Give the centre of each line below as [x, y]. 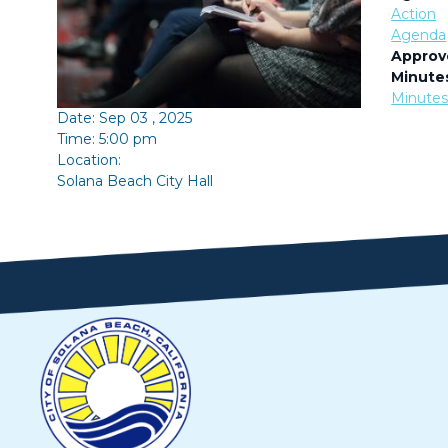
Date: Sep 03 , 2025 [124, 117]
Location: [88, 159]
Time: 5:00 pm [106, 138]
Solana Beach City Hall [134, 180]
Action [414, 13]
